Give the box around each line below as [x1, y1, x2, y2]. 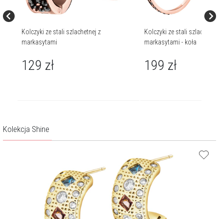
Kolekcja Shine [3, 124, 49, 134]
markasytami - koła [144, 38, 197, 46]
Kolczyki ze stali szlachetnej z [22, 27, 101, 36]
